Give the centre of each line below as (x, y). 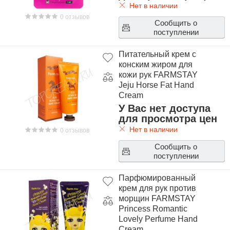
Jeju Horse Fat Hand (156, 85)
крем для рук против (157, 188)
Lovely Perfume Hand (158, 219)
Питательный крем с (157, 54)
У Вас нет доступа (164, 108)
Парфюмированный (157, 178)
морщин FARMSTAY (157, 198)
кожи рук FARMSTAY (158, 75)
